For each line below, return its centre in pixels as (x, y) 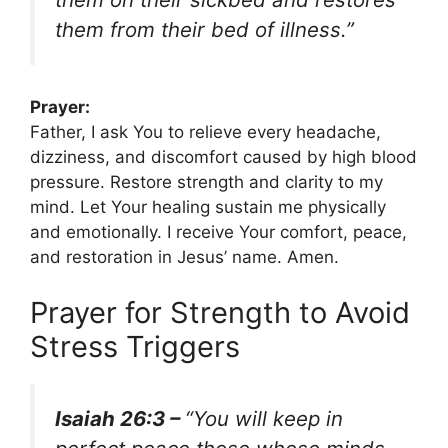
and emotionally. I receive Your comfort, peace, (218, 232)
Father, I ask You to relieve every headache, (205, 132)
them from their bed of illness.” (204, 29)
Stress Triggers (135, 346)
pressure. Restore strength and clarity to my (206, 182)
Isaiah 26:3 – (120, 418)
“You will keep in (264, 418)
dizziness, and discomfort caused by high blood (223, 157)
